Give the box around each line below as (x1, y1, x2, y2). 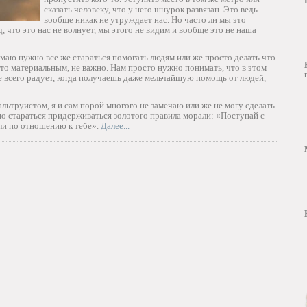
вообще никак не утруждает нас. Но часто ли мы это (44, 14, 246, 25)
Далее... (101, 121, 130, 131)
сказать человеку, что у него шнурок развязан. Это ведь (44, 4, 258, 14)
